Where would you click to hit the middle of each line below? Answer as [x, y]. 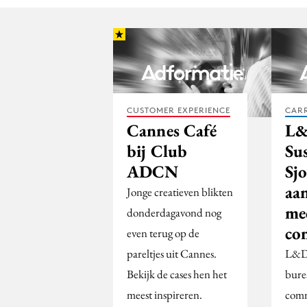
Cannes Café [172, 131]
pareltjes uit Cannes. [172, 254]
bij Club [157, 151]
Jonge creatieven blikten [180, 192]
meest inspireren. [164, 295]
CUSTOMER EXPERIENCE [179, 110]
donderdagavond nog [174, 213]
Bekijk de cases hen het [177, 274]
